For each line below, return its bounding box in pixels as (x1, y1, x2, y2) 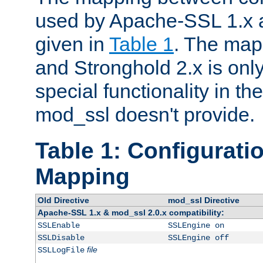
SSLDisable (37, 233, 85, 243)
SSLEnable (37, 221, 80, 231)
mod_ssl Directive (167, 195, 240, 205)
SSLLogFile (37, 245, 85, 255)
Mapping (35, 164, 130, 190)
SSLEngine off (167, 233, 229, 243)
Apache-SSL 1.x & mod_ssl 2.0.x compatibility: (37, 208, 224, 218)
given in (35, 32, 109, 55)
